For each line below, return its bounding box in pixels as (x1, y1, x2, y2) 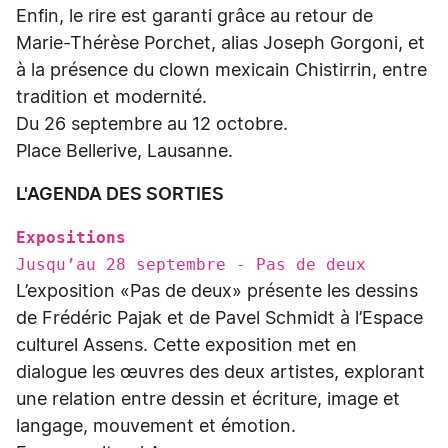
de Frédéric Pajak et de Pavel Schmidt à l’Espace (16, 310, 423, 328)
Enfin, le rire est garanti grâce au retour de (16, 8, 373, 26)
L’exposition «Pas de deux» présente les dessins (16, 283, 418, 301)
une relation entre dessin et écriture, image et (16, 391, 400, 409)
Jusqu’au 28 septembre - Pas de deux (16, 255, 366, 274)
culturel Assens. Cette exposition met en (16, 337, 357, 355)
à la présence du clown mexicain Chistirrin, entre (16, 62, 427, 80)
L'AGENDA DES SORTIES (16, 186, 224, 204)
